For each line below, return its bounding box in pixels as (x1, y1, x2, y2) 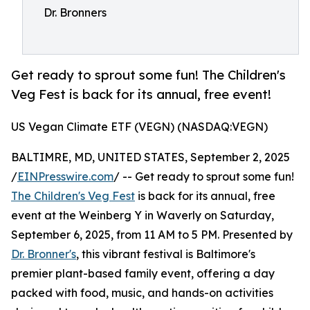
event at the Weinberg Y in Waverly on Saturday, (11, 208, 274, 223)
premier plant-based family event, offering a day (11, 266, 275, 281)
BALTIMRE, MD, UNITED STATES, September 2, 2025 (11, 150, 290, 165)
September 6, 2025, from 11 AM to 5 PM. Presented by (11, 228, 293, 242)
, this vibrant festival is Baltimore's (76, 247, 255, 262)
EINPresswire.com (17, 170, 113, 184)
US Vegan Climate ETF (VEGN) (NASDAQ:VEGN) (11, 120, 268, 134)
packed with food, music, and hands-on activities (11, 286, 273, 300)
